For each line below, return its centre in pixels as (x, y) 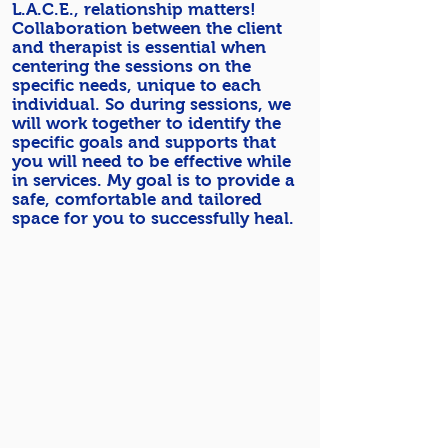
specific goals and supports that (144, 142)
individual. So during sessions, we (151, 104)
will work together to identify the (146, 123)
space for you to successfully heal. (153, 218)
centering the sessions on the (131, 66)
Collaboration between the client (147, 28)
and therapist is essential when (139, 47)
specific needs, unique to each (136, 85)
